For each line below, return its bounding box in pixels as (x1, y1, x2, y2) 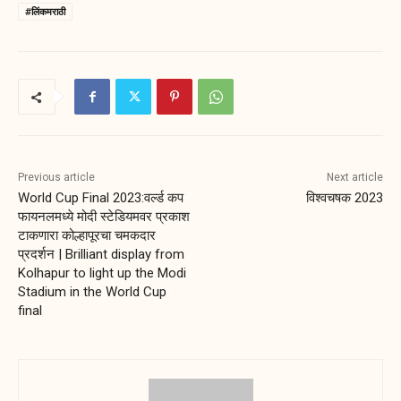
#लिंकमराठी (25, 4, 65, 19)
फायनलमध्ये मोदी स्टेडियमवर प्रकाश (18, 209, 190, 226)
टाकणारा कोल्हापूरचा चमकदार (18, 227, 156, 244)
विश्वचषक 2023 (305, 190, 383, 207)
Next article (326, 171, 383, 184)
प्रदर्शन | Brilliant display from (18, 246, 184, 263)
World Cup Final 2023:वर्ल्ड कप (18, 190, 183, 207)
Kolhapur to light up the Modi (18, 265, 186, 282)
